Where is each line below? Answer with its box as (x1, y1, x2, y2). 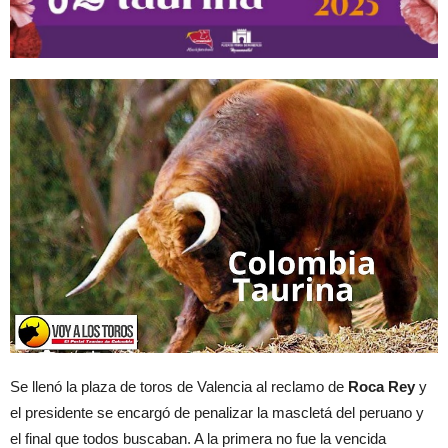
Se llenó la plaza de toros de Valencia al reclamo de (10, 378, 348, 396)
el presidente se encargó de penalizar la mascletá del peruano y (10, 404, 424, 422)
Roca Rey (348, 378, 415, 396)
